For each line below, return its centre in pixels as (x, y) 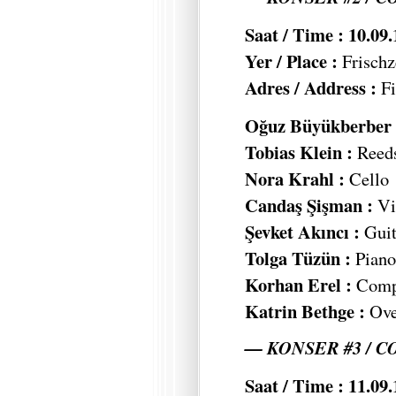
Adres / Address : (311, 87)
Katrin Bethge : (307, 311)
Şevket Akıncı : (305, 231)
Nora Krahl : (295, 178)
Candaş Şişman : (311, 205)
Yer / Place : (293, 61)
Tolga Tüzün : (298, 258)
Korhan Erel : (301, 284)
